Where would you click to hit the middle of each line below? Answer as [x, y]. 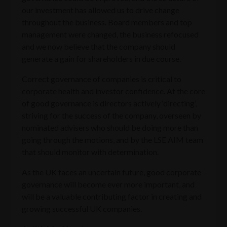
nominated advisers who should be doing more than [110, 127]
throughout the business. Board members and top [107, 22]
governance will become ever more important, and [108, 184]
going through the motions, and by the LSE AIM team [112, 139]
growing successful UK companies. [82, 208]
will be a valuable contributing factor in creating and [111, 196]
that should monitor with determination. [90, 152]
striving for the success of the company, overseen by [111, 115]
